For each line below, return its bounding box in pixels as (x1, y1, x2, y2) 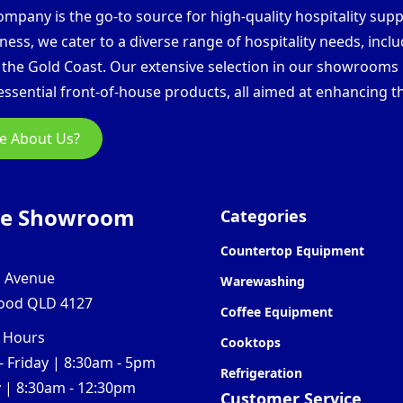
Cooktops (220, 334, 282, 352)
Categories (220, 205, 308, 228)
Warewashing (220, 273, 306, 291)
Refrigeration (220, 364, 303, 382)
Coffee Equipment (220, 303, 334, 321)
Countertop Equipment (220, 242, 365, 260)
